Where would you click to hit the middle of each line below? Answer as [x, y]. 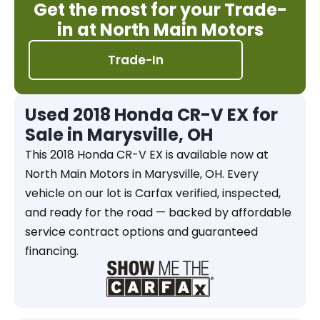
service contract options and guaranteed [141, 232]
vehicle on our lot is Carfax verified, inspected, [153, 193]
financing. [52, 251]
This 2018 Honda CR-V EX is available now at [147, 155]
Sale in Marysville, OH [119, 135]
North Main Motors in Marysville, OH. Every [142, 174]
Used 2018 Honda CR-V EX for [151, 115]
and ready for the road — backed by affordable [158, 212]
